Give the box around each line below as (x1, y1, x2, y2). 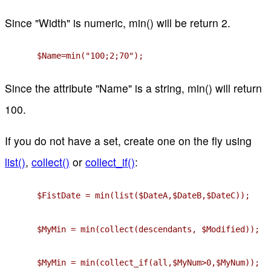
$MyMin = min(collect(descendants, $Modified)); (36, 224, 260, 234)
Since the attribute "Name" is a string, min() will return (5, 80, 262, 96)
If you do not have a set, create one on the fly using (5, 133, 252, 149)
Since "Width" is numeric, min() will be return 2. (5, 15, 230, 30)
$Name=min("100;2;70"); (36, 51, 143, 61)
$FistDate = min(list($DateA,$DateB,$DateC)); (36, 191, 250, 201)
